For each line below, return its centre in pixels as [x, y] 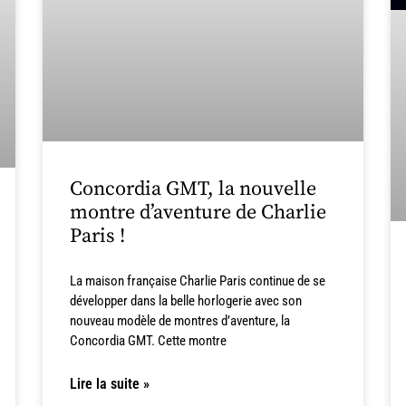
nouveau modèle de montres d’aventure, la [180, 320]
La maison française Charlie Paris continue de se [198, 280]
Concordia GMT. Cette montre [149, 340]
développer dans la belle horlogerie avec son [186, 300]
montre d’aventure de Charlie [198, 212]
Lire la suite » [110, 383]
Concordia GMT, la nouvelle [193, 188]
